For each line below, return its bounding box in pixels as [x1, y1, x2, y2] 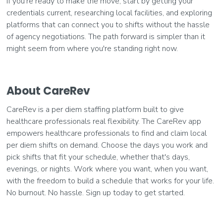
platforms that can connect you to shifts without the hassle [6, 19, 210, 31]
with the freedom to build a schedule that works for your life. [6, 175, 215, 187]
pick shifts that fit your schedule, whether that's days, [6, 152, 190, 163]
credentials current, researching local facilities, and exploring [6, 7, 213, 19]
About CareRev [6, 83, 91, 99]
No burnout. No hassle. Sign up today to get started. [6, 187, 185, 199]
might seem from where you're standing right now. [6, 43, 178, 55]
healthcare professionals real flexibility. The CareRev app [6, 116, 202, 127]
